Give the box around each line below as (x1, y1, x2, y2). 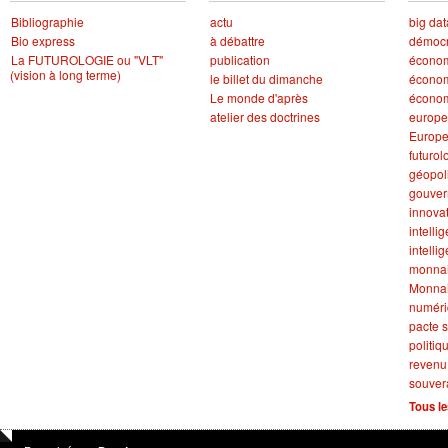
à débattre (209, 31, 265, 49)
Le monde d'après (209, 88, 308, 106)
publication (209, 50, 270, 68)
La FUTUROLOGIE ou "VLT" (10, 50, 163, 68)
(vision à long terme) (9, 65, 121, 83)
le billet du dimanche (209, 69, 323, 87)
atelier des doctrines (209, 107, 320, 125)
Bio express (10, 31, 75, 49)
